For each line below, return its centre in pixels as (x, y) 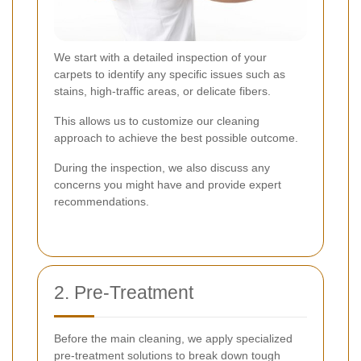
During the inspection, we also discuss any (162, 168)
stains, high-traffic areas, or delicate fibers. (162, 91)
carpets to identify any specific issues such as (170, 75)
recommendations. (102, 202)
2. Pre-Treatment (124, 293)
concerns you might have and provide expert (168, 185)
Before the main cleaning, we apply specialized (173, 339)
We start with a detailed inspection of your (160, 58)
